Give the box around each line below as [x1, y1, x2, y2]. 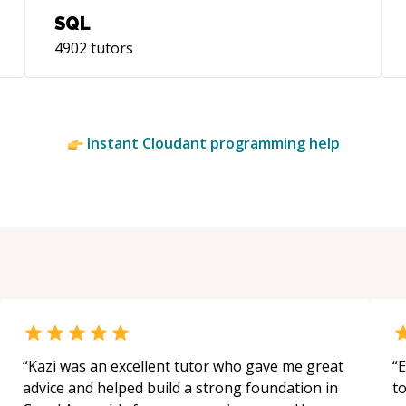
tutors [86, 38, 133, 58]
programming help [206, 133, 340, 153]
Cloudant [141, 133, 207, 153]
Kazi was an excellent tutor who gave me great [28, 356, 343, 376]
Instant [86, 133, 142, 153]
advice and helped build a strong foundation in [23, 378, 338, 398]
